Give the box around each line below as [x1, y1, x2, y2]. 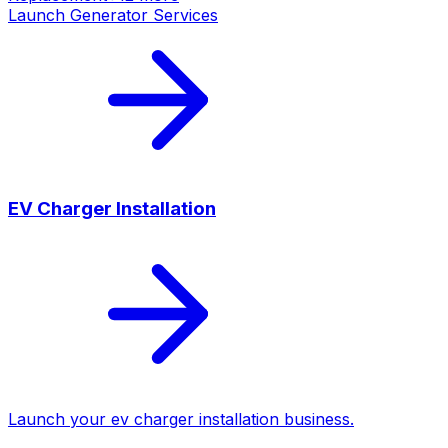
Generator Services [70, 4, 218, 25]
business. [279, 409, 354, 430]
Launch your [8, 409, 111, 430]
